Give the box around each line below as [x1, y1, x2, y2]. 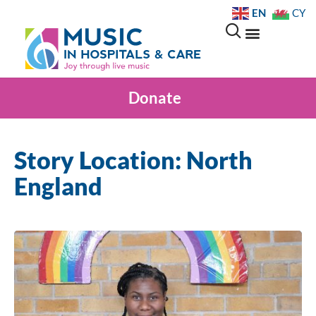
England [14, 171, 102, 200]
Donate [128, 88, 181, 107]
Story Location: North [14, 145, 253, 174]
